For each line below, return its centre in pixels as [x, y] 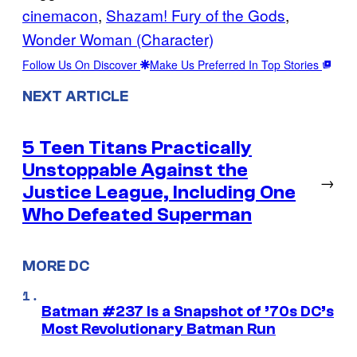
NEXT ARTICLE [75, 96]
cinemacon [60, 14]
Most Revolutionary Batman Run [159, 330]
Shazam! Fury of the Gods [196, 14]
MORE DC [56, 267]
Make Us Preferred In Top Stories [236, 64]
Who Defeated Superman [137, 214]
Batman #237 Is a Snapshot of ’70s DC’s [188, 312]
